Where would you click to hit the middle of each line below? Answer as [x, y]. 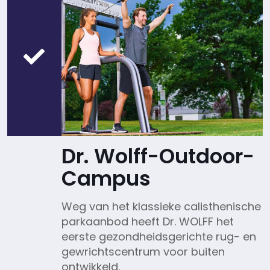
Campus [106, 178]
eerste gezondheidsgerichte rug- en [159, 236]
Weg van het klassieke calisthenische [161, 206]
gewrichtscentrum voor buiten [143, 251]
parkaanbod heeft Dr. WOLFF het [147, 221]
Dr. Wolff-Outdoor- [158, 156]
